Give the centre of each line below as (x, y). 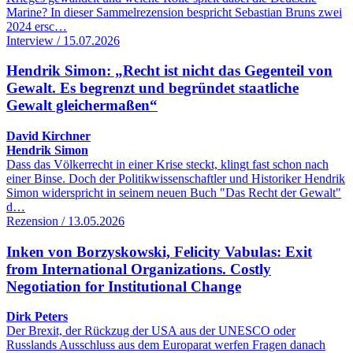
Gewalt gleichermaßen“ (82, 106)
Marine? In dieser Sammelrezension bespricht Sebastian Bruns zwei (174, 12)
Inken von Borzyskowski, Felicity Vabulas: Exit (159, 251)
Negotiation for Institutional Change (124, 286)
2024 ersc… (37, 26)
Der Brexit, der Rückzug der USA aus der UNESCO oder (151, 331)
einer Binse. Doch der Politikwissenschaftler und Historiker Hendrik (176, 178)
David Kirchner (48, 136)
